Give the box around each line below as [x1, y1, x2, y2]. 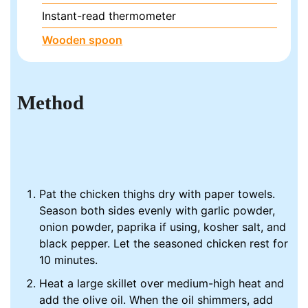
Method [17, 91, 85, 113]
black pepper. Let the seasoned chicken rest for [39, 236, 289, 251]
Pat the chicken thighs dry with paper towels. [39, 187, 276, 201]
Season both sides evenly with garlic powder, [39, 203, 276, 218]
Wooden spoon [42, 33, 123, 47]
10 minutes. [39, 253, 98, 267]
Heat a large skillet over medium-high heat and [39, 276, 285, 291]
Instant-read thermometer [42, 9, 177, 23]
